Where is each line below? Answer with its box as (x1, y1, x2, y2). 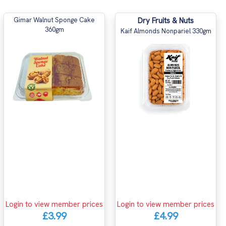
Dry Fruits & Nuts (138, 16, 194, 26)
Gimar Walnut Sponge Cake (14, 16, 95, 24)
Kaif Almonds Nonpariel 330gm (120, 27, 211, 35)
